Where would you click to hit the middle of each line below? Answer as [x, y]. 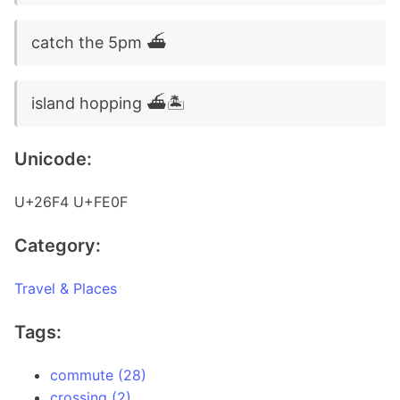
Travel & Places [66, 288]
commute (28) [98, 375]
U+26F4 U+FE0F [71, 202]
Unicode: [53, 159]
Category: [58, 246]
